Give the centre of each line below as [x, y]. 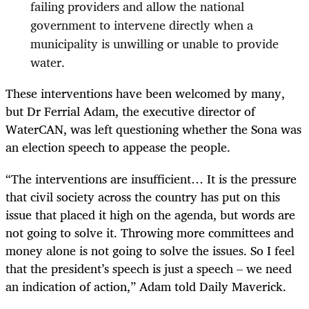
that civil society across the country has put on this [143, 196]
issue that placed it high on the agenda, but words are [150, 214]
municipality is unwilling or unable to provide [154, 43]
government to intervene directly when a [142, 24]
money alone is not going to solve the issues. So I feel [150, 250]
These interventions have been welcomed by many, [145, 93]
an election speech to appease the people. [118, 147]
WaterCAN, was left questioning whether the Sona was [153, 129]
